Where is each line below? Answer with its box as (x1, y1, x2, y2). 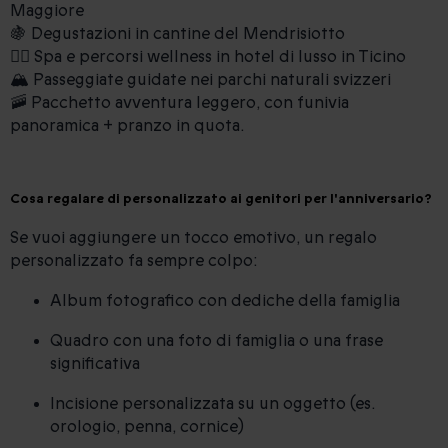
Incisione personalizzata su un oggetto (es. (50, 392, 375, 416)
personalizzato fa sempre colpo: (10, 249, 257, 273)
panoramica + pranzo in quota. (10, 113, 244, 137)
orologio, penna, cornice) (50, 415, 244, 439)
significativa (50, 352, 140, 376)
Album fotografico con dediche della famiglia (50, 289, 400, 313)
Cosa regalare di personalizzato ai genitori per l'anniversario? (10, 189, 432, 209)
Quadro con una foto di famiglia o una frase (50, 329, 383, 353)
